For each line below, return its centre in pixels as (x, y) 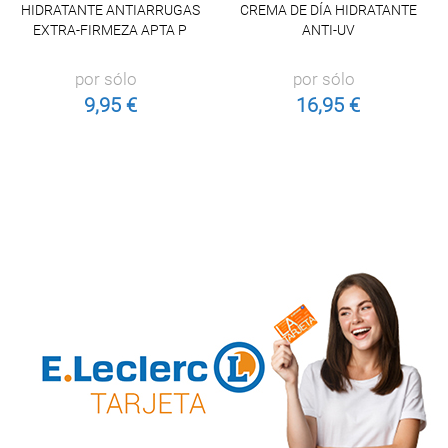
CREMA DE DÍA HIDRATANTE (328, 10)
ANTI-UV (328, 30)
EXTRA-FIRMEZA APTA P (110, 30)
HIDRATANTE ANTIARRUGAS (110, 10)
